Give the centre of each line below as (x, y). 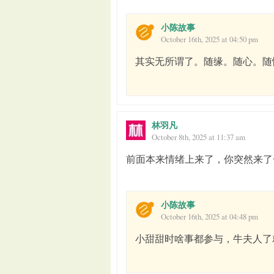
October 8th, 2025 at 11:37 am (198, 137)
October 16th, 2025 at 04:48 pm (209, 216)
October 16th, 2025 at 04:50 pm (209, 39)
